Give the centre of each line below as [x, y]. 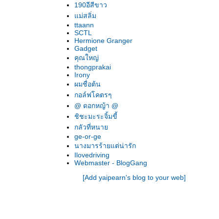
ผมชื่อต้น [88, 84]
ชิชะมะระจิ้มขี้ [96, 116]
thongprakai [93, 67]
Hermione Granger [103, 41]
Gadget [86, 48]
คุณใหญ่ [87, 58]
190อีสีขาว [91, 5]
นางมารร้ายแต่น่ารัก [105, 146]
